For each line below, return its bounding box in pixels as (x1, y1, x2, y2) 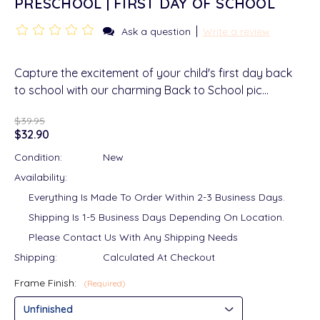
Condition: (14, 151, 62, 164)
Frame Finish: (14, 276, 79, 290)
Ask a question (121, 25, 191, 39)
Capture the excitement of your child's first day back (14, 66, 292, 81)
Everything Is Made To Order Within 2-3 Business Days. (29, 191, 285, 204)
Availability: (14, 171, 67, 184)
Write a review (203, 25, 270, 39)
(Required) (84, 278, 126, 289)
